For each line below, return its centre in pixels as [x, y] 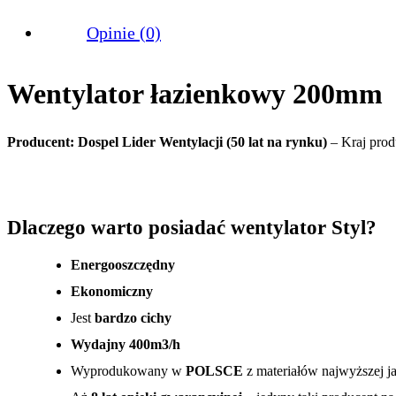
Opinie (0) [124, 32]
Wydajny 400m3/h [126, 344]
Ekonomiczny [112, 291]
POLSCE [214, 370]
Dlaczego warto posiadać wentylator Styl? [192, 227]
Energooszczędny [123, 264]
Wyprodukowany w [128, 370]
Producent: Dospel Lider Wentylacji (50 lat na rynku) [167, 141]
